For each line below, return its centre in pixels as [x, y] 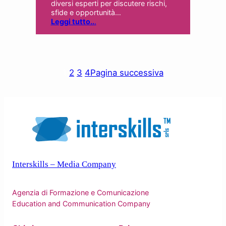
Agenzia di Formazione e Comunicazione [80, 192]
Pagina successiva [127, 72]
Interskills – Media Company [64, 164]
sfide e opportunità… [86, 12]
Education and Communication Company [81, 203]
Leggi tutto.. [72, 21]
